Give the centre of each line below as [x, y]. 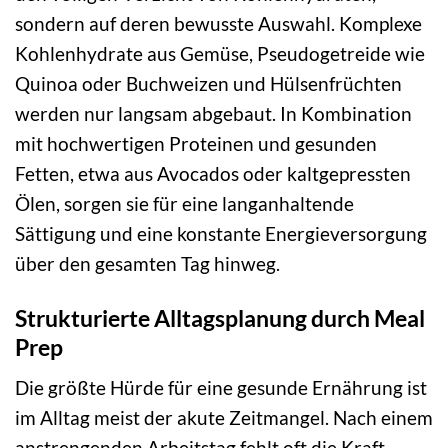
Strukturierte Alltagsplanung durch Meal [220, 317]
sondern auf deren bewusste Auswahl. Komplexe [218, 23]
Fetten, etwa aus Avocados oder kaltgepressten [213, 173]
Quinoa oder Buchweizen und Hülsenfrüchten [208, 83]
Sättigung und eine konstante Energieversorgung [221, 233]
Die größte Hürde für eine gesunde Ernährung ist [221, 388]
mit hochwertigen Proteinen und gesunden [196, 143]
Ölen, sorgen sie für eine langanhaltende [184, 203]
